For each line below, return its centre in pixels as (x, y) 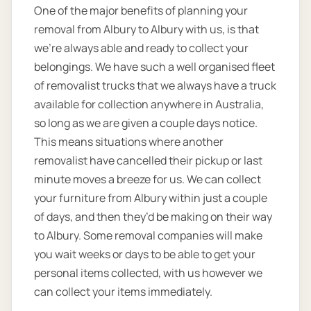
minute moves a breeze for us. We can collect (148, 179)
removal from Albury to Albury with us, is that (146, 30)
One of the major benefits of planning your (141, 11)
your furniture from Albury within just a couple (151, 198)
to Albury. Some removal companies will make (148, 236)
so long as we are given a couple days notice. (146, 123)
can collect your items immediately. (123, 292)
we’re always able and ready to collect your (141, 48)
